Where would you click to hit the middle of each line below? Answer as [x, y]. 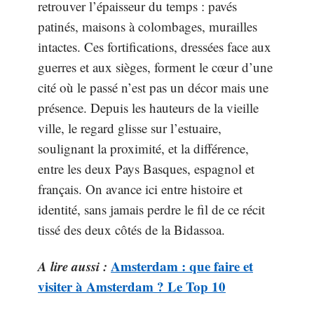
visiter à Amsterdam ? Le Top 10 [132, 286]
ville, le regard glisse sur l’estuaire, [130, 128]
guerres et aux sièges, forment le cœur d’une [155, 67]
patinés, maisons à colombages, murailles [148, 26]
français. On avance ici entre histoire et [140, 189]
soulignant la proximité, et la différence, [143, 148]
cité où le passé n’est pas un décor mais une [153, 87]
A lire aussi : [73, 266]
